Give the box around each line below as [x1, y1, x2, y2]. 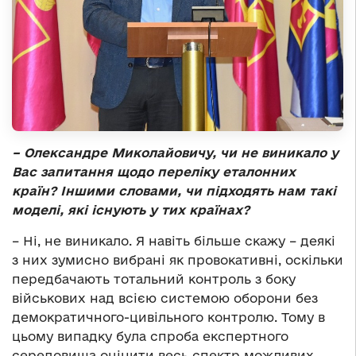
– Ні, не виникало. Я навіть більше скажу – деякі [12, 233, 335, 248]
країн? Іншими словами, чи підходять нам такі [12, 183, 336, 198]
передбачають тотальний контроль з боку [12, 271, 296, 286]
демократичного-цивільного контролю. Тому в [12, 309, 325, 324]
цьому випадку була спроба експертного [12, 328, 288, 343]
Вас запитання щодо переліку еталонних [12, 164, 296, 179]
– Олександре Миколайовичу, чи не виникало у [12, 145, 339, 160]
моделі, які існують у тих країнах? [12, 202, 250, 217]
